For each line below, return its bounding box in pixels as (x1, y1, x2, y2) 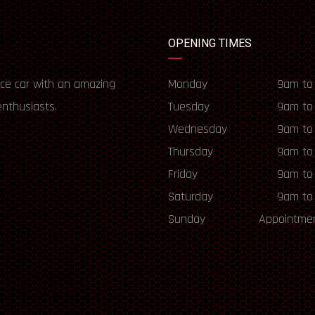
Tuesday (168, 98, 210, 115)
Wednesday (168, 120, 227, 137)
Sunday (168, 210, 205, 227)
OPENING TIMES (168, 36, 252, 50)
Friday (168, 165, 198, 182)
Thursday (168, 143, 213, 160)
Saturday (168, 188, 213, 205)
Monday (168, 75, 207, 92)
